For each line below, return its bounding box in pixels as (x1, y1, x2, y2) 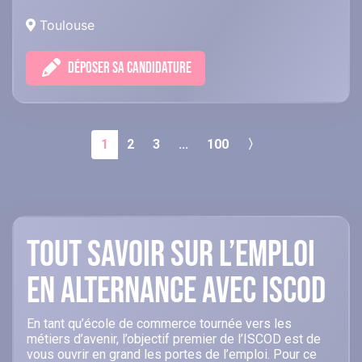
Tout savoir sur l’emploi (27, 233, 315, 278)
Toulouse (36, 17, 95, 34)
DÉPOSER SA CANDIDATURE (68, 59, 192, 78)
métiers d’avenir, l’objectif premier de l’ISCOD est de (27, 331, 321, 347)
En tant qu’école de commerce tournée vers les (27, 316, 292, 332)
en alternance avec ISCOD (27, 269, 326, 314)
